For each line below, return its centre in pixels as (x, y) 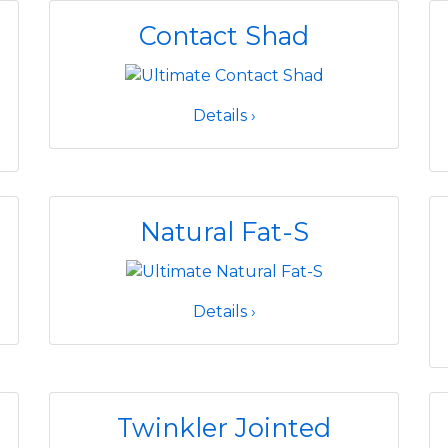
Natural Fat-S (224, 231)
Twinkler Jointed (224, 427)
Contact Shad (224, 35)
